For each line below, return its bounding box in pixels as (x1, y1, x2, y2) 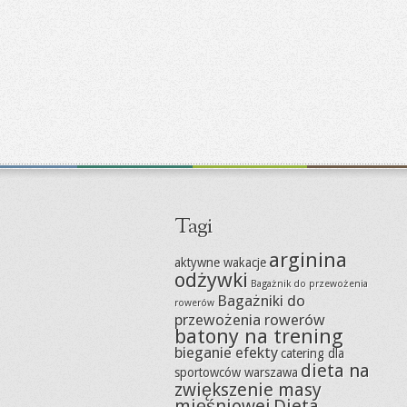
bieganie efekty (174, 343, 278, 362)
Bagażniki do (217, 292, 305, 310)
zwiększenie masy (174, 379, 322, 401)
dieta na (301, 360, 370, 382)
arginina (269, 248, 347, 272)
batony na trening (174, 324, 343, 348)
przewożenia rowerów (174, 311, 325, 329)
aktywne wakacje (174, 255, 266, 270)
